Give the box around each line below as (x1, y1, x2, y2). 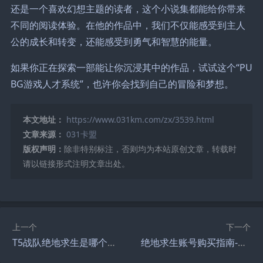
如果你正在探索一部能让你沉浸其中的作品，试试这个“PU (10, 60, 252, 74)
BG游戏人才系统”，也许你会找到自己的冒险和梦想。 (10, 77, 234, 90)
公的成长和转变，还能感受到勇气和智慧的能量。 (10, 35, 217, 48)
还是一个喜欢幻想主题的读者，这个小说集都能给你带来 (10, 2, 245, 15)
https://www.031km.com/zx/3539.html (66, 113, 214, 125)
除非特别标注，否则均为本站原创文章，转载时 (63, 143, 237, 154)
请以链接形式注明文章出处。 (22, 157, 130, 169)
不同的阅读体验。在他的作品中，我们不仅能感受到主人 (10, 18, 245, 32)
